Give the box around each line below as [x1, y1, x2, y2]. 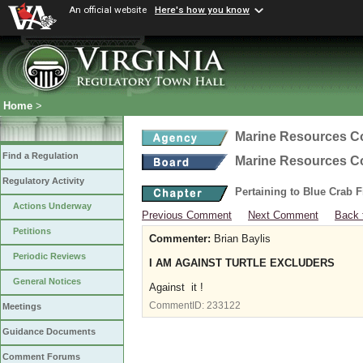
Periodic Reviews [13, 251, 86, 262]
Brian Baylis [211, 233, 271, 245]
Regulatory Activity [2, 176, 84, 186]
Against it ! [149, 281, 207, 293]
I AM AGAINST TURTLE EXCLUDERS [149, 257, 335, 269]
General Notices [13, 276, 81, 287]
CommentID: [149, 300, 207, 310]
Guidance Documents [2, 327, 96, 337]
